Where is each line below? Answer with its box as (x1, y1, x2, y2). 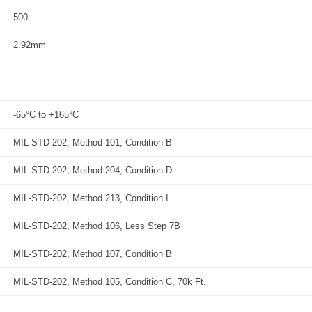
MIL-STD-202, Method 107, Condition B (13, 249, 172, 259)
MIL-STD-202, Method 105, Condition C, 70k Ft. (13, 276, 206, 287)
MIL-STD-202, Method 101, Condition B (13, 137, 172, 148)
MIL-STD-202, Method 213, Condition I (13, 193, 169, 203)
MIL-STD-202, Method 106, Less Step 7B (13, 221, 180, 231)
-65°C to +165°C (13, 109, 79, 120)
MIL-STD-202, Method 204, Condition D (13, 165, 172, 175)
